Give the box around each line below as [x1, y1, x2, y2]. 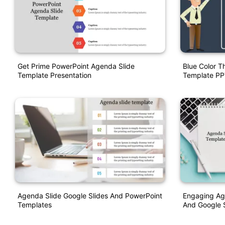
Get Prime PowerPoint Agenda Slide [18, 62, 135, 71]
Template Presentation [18, 71, 91, 80]
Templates [18, 200, 52, 209]
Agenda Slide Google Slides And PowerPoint [18, 191, 162, 200]
